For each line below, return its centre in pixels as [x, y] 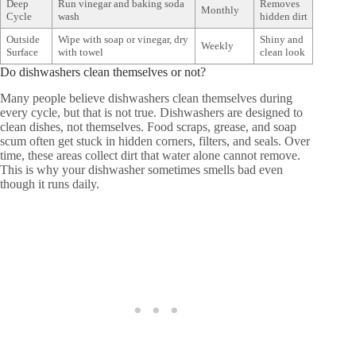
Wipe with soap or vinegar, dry [123, 40]
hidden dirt [283, 17]
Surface [22, 52]
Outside [23, 40]
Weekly [217, 46]
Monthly [220, 10]
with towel [80, 52]
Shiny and [281, 40]
